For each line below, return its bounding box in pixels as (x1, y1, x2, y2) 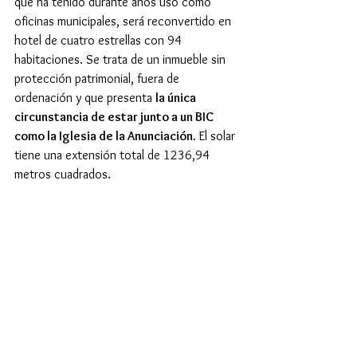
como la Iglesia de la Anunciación (14, 127, 193, 143)
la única (155, 89, 198, 105)
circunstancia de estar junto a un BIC (14, 108, 216, 124)
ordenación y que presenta (14, 89, 155, 105)
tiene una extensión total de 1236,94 (14, 147, 213, 163)
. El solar (193, 127, 238, 143)
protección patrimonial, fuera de (14, 70, 182, 86)
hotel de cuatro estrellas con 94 (14, 32, 185, 48)
